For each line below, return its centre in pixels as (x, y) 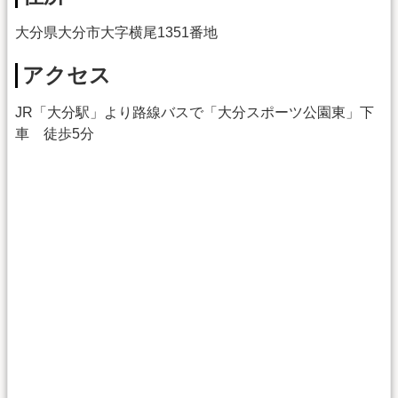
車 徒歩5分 (55, 134)
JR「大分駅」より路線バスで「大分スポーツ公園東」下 (195, 113)
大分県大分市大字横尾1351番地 (116, 32)
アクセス (67, 76)
